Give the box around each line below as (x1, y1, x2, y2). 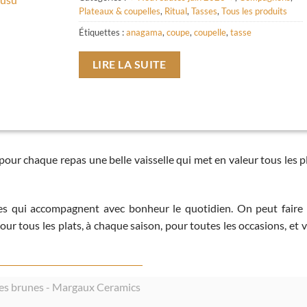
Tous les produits (221, 5, 288, 17)
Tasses (191, 5, 218, 17)
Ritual (164, 5, 188, 17)
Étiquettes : (79, 27, 127, 38)
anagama (126, 27, 163, 38)
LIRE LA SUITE (92, 58, 167, 71)
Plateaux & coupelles (79, 5, 161, 17)
